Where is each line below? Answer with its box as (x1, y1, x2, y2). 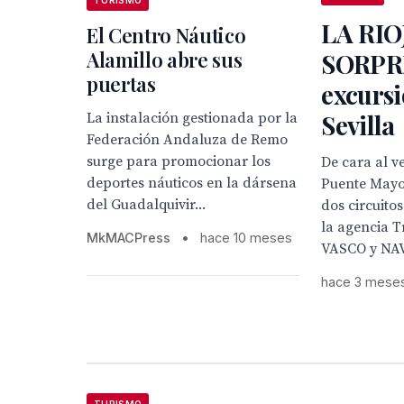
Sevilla (321, 107, 395, 142)
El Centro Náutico (87, 21, 246, 49)
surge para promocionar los (87, 151, 271, 170)
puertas (87, 69, 156, 97)
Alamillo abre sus (87, 45, 243, 73)
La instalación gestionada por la (87, 108, 298, 127)
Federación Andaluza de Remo (87, 130, 288, 149)
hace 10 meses (200, 229, 292, 245)
